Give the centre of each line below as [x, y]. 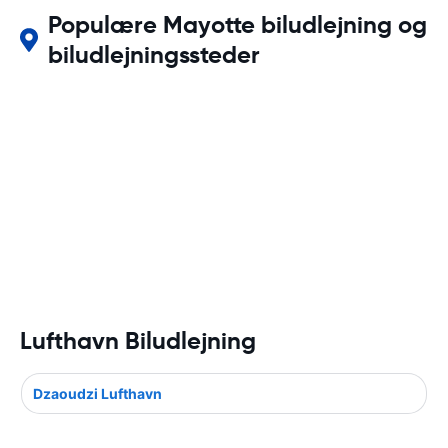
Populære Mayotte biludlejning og [237, 25]
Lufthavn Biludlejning [138, 341]
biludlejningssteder [153, 55]
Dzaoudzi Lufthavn [97, 393]
